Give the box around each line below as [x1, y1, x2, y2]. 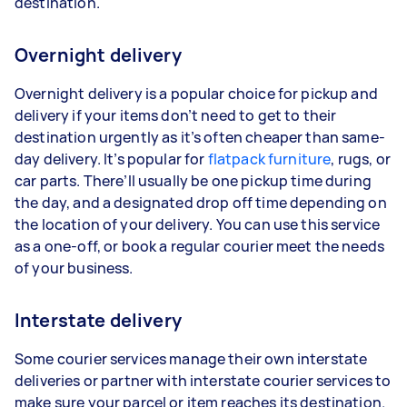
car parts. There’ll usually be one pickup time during [15, 171, 372, 191]
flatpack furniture [207, 149, 332, 169]
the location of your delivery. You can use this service [15, 214, 381, 234]
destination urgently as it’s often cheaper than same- [15, 127, 385, 147]
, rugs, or [331, 149, 391, 169]
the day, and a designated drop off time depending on [15, 193, 387, 213]
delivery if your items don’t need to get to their [15, 105, 337, 125]
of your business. [15, 258, 134, 278]
